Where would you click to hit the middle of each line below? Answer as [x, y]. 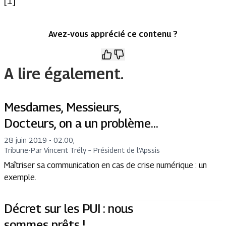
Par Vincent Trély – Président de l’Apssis [95, 150]
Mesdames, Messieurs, [63, 107]
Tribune [16, 150]
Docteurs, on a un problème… [81, 123]
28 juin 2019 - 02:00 [39, 140]
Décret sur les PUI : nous [69, 208]
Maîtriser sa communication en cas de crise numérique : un [105, 165]
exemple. [21, 177]
